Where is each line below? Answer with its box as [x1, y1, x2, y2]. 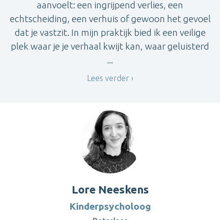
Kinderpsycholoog [69, 201, 151, 212]
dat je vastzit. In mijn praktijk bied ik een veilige [14, 27, 206, 38]
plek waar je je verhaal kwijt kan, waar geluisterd [11, 40, 209, 52]
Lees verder [87, 74, 129, 83]
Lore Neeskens [71, 183, 149, 196]
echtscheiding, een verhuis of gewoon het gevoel [9, 13, 211, 24]
